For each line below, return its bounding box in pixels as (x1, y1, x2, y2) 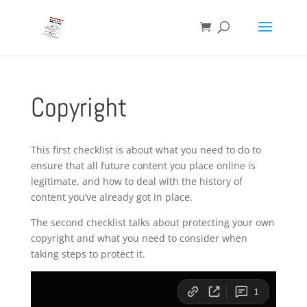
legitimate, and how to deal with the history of (30, 175, 243, 188)
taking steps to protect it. (30, 247, 145, 260)
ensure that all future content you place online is (30, 159, 256, 172)
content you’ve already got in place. (30, 191, 193, 204)
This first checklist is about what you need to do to (30, 143, 261, 156)
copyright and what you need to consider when (30, 232, 247, 245)
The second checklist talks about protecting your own (30, 216, 275, 229)
